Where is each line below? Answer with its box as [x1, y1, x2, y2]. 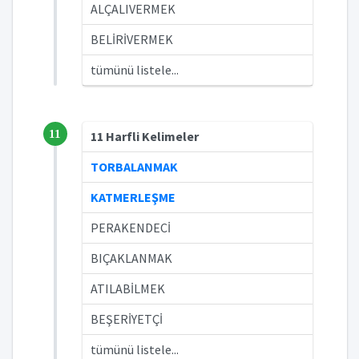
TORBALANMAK [91, 159, 178, 175]
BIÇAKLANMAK [91, 250, 172, 266]
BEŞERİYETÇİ [91, 311, 163, 327]
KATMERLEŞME [91, 189, 175, 205]
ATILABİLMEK [91, 280, 165, 296]
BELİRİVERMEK [91, 31, 173, 47]
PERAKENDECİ [91, 220, 171, 236]
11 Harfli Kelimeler [91, 128, 199, 144]
